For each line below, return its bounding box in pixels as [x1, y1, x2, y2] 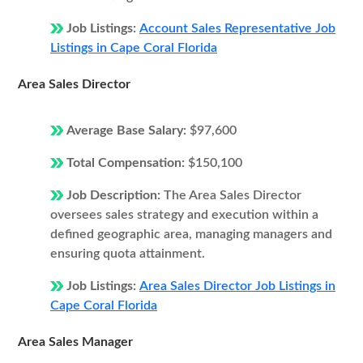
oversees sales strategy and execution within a [50, 208, 318, 221]
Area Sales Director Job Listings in [139, 280, 335, 293]
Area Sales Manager [18, 335, 133, 348]
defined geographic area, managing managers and [50, 228, 332, 241]
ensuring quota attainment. [50, 247, 205, 260]
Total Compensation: [66, 156, 188, 169]
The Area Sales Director [164, 189, 301, 202]
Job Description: [66, 189, 164, 202]
